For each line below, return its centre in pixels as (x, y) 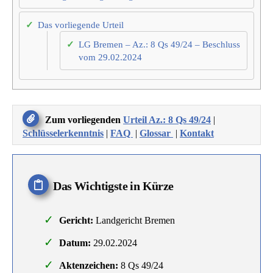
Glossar (156, 133)
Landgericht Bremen (134, 221)
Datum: (75, 243)
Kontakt (197, 133)
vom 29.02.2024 (110, 57)
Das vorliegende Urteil (81, 24)
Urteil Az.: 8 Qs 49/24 (167, 119)
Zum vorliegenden (84, 119)
